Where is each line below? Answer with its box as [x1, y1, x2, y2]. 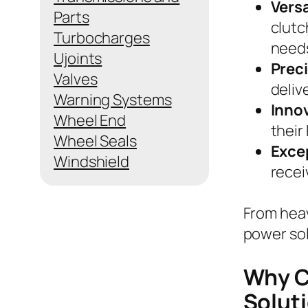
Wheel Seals [54, 130, 137, 151]
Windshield [54, 151, 129, 172]
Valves [54, 68, 98, 89]
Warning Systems [54, 89, 172, 110]
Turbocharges [54, 27, 150, 48]
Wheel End [54, 109, 126, 131]
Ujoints [54, 47, 102, 69]
